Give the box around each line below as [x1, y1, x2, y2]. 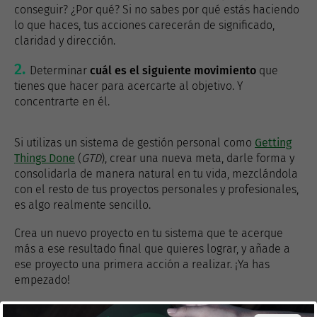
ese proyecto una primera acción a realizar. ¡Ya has [14, 258, 270, 271]
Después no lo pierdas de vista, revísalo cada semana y [14, 301, 291, 315]
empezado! [14, 273, 70, 287]
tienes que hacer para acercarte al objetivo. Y [14, 79, 243, 93]
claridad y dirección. [14, 34, 115, 47]
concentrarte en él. [14, 95, 110, 108]
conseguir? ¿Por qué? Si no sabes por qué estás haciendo [14, 3, 299, 16]
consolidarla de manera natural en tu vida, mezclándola [14, 167, 298, 180]
